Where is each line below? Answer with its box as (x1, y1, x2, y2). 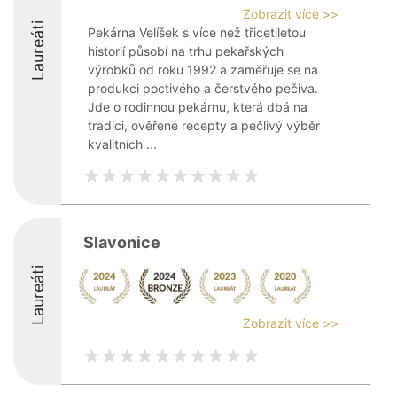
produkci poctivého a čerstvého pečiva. (88, 81, 318, 96)
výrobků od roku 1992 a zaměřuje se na (88, 62, 318, 77)
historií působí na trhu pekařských (88, 43, 284, 58)
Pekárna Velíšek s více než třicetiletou (88, 25, 306, 40)
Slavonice (83, 233, 160, 252)
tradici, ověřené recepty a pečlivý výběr (88, 118, 320, 133)
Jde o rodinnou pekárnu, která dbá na (88, 99, 307, 114)
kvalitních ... (88, 136, 157, 152)
